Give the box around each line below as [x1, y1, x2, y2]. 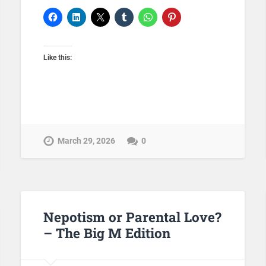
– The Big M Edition [43, 224, 170, 242]
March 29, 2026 [57, 135, 115, 146]
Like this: [43, 53, 72, 62]
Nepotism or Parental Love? [43, 208, 221, 226]
